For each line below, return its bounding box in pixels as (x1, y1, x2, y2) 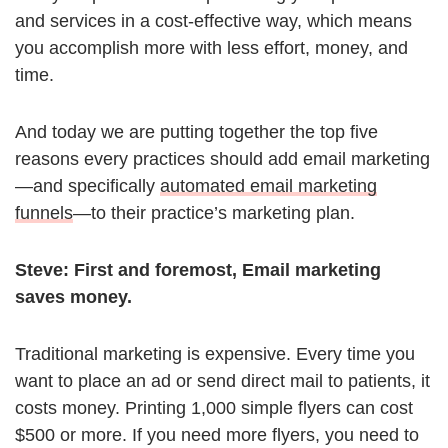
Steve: (15, 260, 69, 281)
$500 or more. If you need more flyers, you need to (15, 425, 419, 446)
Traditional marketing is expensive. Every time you (15, 344, 415, 365)
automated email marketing (160, 176, 377, 197)
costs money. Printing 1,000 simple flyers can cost (15, 398, 413, 419)
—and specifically (15, 176, 160, 197)
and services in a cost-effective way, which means (15, 11, 412, 32)
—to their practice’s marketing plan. (73, 203, 355, 224)
